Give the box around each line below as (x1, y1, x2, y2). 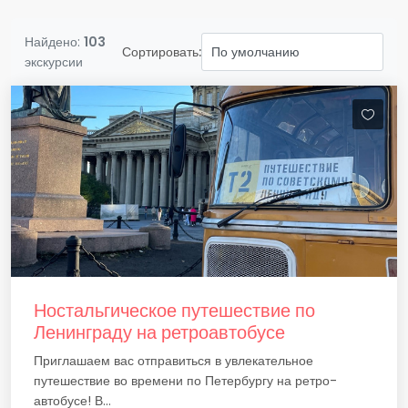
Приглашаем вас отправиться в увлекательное (34, 352, 313, 370)
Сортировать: (122, 43, 201, 61)
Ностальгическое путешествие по (34, 298, 315, 323)
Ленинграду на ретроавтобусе (34, 320, 285, 345)
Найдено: (25, 33, 84, 51)
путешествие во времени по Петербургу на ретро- (34, 372, 337, 390)
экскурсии (25, 53, 83, 71)
